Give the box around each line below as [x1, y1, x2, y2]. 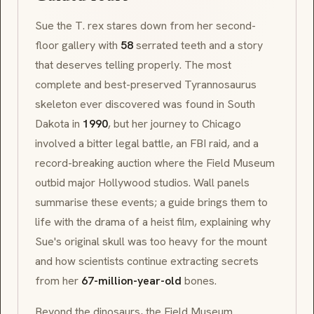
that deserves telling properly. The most [35, 57, 231, 73]
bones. [182, 273, 217, 289]
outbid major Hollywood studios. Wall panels [35, 175, 250, 191]
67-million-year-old [81, 273, 182, 289]
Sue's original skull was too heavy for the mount [35, 234, 267, 250]
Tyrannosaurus [184, 77, 257, 93]
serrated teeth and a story [133, 38, 263, 53]
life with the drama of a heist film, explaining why [35, 214, 271, 230]
